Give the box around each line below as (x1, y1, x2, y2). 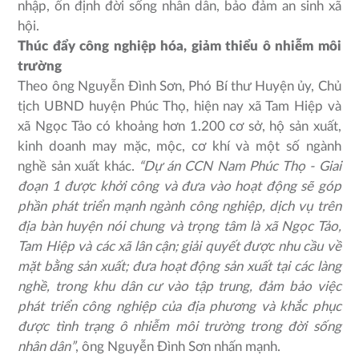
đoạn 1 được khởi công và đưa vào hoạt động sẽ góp (18, 179, 341, 194)
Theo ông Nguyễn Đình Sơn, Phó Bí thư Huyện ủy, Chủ (18, 79, 341, 94)
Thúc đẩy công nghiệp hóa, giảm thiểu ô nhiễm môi (18, 39, 341, 54)
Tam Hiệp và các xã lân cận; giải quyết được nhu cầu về (18, 240, 341, 254)
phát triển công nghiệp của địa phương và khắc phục (18, 300, 341, 314)
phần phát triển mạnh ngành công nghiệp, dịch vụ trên (18, 200, 341, 214)
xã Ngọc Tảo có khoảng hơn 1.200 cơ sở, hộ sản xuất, (18, 119, 341, 134)
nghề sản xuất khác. (18, 159, 139, 174)
